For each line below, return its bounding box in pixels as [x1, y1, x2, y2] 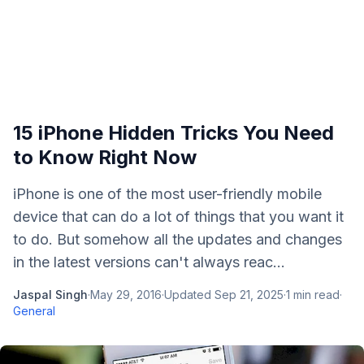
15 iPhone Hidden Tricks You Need [13, 121, 334, 145]
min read [290, 288, 340, 301]
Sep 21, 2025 [214, 288, 284, 301]
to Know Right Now [13, 145, 197, 169]
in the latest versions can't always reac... [13, 253, 285, 271]
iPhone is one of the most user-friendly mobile [13, 185, 322, 202]
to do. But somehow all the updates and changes [13, 231, 342, 248]
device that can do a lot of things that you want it [13, 208, 344, 225]
